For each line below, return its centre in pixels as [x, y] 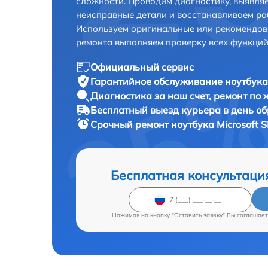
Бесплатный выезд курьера [157, 110]
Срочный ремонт [131, 124]
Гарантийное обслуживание [158, 81]
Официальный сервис [142, 67]
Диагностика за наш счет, [152, 95]
